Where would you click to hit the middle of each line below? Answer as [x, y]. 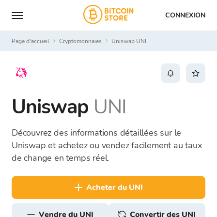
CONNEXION [185, 15]
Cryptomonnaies [82, 41]
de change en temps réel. [61, 158]
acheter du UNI [117, 187]
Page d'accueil [32, 41]
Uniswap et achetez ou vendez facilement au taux [107, 145]
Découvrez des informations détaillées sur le [97, 133]
